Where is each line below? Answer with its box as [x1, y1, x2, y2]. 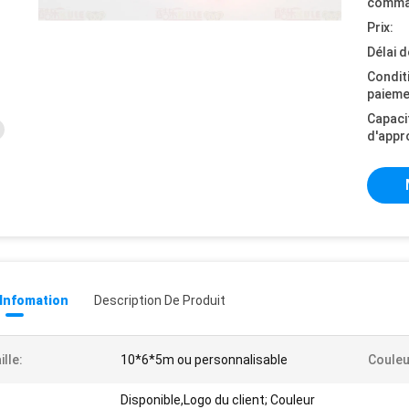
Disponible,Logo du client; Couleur [121, 393, 315, 407]
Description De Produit [94, 293, 225, 308]
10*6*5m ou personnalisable [121, 352, 288, 367]
